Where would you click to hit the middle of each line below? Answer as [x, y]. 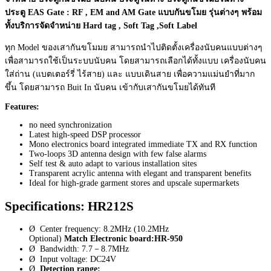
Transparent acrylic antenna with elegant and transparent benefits [140, 174]
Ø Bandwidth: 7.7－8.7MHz [79, 249]
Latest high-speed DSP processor [85, 135]
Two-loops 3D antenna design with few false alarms [118, 154]
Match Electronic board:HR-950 [123, 239]
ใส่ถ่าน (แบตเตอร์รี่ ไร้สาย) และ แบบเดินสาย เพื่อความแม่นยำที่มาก [130, 74]
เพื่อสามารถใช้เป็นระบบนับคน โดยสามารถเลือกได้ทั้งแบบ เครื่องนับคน [135, 61]
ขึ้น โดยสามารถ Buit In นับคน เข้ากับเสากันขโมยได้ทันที [110, 88]
